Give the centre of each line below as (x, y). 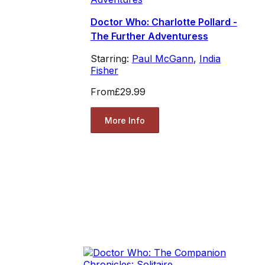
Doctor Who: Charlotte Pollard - (164, 22)
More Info (125, 120)
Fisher (104, 71)
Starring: (111, 59)
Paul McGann (162, 59)
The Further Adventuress (149, 36)
